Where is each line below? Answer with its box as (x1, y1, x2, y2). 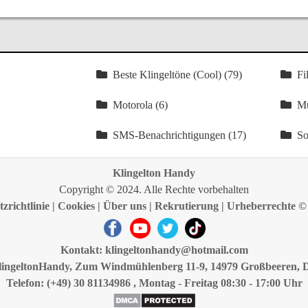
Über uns (103, 200, 146, 212)
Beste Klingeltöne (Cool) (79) (112, 69, 242, 80)
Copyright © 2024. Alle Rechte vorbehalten (59, 184, 249, 195)
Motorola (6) (112, 99, 168, 111)
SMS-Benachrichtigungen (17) (112, 129, 246, 141)
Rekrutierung (155, 200, 219, 212)
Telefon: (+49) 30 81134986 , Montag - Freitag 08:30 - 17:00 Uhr (5, 277, 302, 289)
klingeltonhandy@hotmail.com (104, 244, 248, 256)
